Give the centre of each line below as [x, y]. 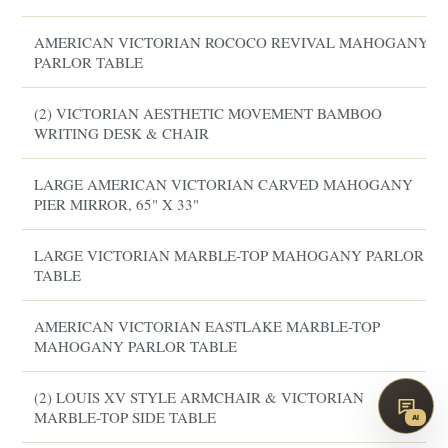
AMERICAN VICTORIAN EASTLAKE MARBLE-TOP [207, 326]
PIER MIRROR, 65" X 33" [117, 204]
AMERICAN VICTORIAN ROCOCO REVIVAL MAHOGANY [232, 42]
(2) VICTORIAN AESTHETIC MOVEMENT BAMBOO [208, 113]
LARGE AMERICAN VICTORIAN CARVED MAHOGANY [224, 184]
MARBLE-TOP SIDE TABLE [125, 417]
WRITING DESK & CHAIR [122, 133]
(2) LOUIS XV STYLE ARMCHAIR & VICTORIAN [199, 397]
